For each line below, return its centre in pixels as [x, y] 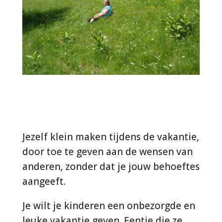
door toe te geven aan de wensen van [107, 151]
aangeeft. [44, 181]
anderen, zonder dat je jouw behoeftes [111, 166]
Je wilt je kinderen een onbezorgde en [109, 205]
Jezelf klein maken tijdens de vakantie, [111, 137]
